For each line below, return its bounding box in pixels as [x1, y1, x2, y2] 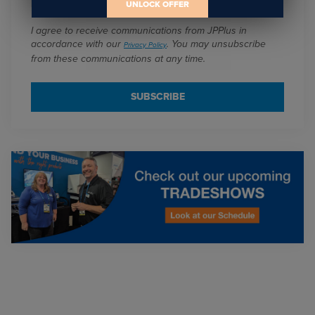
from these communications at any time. [31, 53, 205, 65]
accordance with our [31, 38, 124, 50]
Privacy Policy [124, 41, 167, 49]
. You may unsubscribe [167, 38, 266, 50]
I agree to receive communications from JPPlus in [31, 25, 247, 37]
